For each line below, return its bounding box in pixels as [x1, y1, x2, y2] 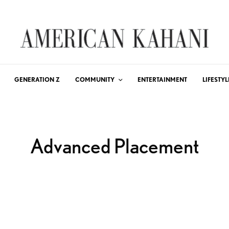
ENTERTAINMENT [138, 76, 187, 83]
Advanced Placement [30, 134, 199, 158]
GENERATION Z [14, 76, 60, 83]
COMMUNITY [75, 76, 114, 83]
